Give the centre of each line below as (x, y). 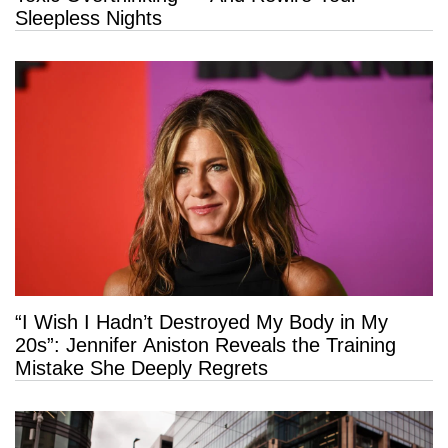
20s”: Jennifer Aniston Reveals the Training (205, 345)
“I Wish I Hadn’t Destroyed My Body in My (201, 322)
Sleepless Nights (88, 18)
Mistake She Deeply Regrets (141, 368)
